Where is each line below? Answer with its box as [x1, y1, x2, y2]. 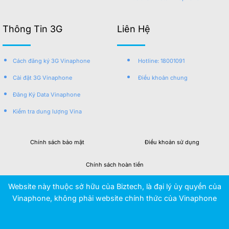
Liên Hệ [117, 23, 150, 34]
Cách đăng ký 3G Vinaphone [13, 57, 90, 64]
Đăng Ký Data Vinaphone [13, 90, 80, 98]
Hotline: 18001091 [138, 57, 185, 64]
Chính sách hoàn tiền [85, 161, 144, 168]
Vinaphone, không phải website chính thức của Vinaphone [12, 193, 217, 202]
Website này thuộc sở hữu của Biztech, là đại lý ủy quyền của [8, 181, 221, 191]
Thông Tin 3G [3, 23, 62, 34]
